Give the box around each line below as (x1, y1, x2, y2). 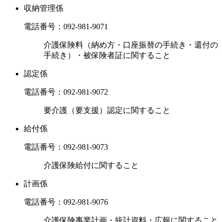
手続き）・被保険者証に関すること (44, 51, 170, 60)
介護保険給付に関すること (44, 161, 139, 170)
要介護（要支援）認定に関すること (44, 106, 170, 115)
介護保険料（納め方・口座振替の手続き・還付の (44, 41, 218, 50)
